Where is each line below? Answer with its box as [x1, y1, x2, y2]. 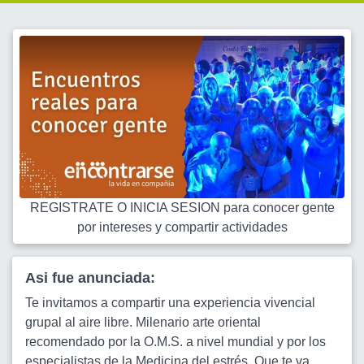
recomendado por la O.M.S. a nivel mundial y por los [25, 335, 326, 349]
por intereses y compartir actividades [76, 220, 288, 234]
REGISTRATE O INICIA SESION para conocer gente [29, 201, 335, 214]
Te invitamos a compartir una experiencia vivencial [25, 296, 315, 310]
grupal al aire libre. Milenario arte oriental [25, 315, 261, 329]
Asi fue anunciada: [25, 270, 155, 286]
